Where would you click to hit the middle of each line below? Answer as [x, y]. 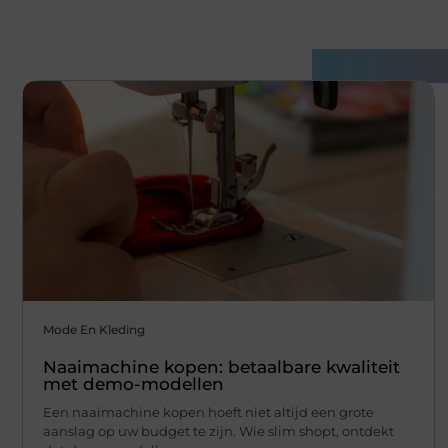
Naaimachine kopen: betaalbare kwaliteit [221, 366]
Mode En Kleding [94, 329]
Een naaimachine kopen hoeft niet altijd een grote [208, 411]
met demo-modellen [133, 383]
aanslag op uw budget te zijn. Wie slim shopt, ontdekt [218, 430]
